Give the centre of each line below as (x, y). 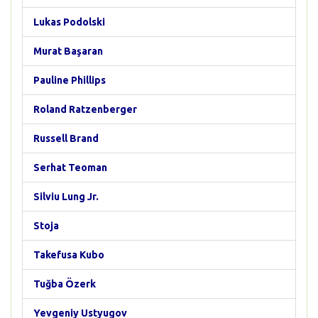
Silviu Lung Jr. (66, 197)
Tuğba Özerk (65, 284)
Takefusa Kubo (69, 255)
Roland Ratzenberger (85, 109)
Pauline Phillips (70, 80)
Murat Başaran (68, 51)
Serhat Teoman (70, 168)
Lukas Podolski (69, 22)
